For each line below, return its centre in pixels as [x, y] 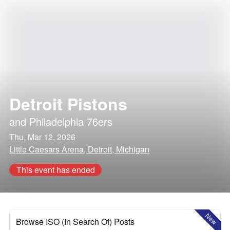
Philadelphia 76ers [71, 121]
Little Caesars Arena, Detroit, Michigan [79, 149]
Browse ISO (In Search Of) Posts [75, 222]
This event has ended [55, 170]
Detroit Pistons [68, 104]
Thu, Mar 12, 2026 [42, 137]
